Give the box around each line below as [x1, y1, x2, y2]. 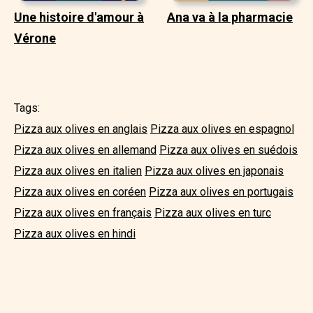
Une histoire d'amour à [14, 9, 144, 24]
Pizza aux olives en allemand [14, 143, 156, 156]
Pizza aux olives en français [14, 205, 152, 219]
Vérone [14, 30, 56, 45]
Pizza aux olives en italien [14, 163, 142, 177]
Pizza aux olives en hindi [14, 226, 136, 240]
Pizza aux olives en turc [154, 205, 271, 219]
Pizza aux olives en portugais [149, 184, 293, 198]
